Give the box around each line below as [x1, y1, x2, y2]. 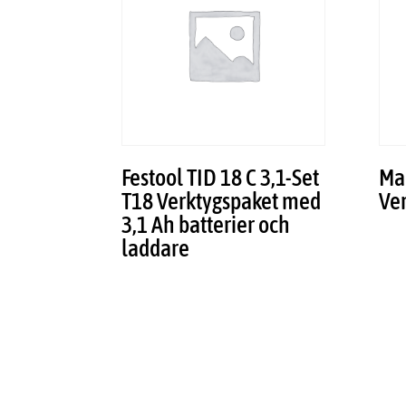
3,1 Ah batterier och [121, 211, 291, 239]
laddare [121, 235, 190, 263]
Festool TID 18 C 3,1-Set [121, 164, 320, 192]
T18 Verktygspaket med [121, 188, 322, 216]
